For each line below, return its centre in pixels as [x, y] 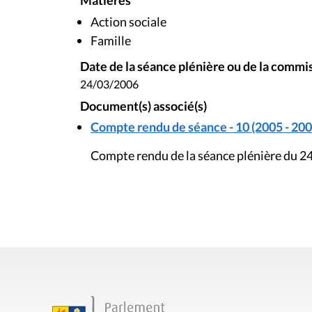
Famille [111, 40]
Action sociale [128, 21]
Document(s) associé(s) [143, 106]
